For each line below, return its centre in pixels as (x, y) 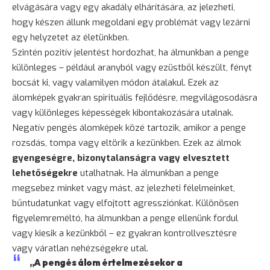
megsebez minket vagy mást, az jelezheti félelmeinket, (124, 188)
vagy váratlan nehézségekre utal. (80, 248)
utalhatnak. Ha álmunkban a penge (148, 173)
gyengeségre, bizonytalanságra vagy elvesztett (121, 158)
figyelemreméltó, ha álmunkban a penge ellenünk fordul (125, 218)
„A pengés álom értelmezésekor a (106, 262)
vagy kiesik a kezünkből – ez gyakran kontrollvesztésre (124, 233)
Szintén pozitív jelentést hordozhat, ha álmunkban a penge (130, 52)
